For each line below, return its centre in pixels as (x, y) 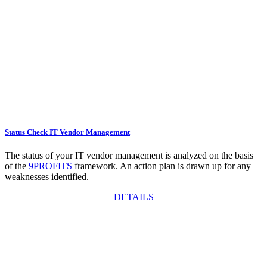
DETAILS (133, 197)
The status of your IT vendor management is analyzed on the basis (129, 156)
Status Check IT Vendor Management (67, 132)
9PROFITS (50, 166)
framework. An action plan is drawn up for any (162, 166)
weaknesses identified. (47, 177)
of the (17, 166)
